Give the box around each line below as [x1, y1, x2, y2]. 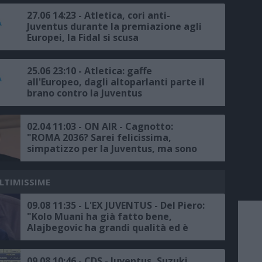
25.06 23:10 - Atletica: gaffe [27, 64, 152, 78]
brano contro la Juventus [27, 87, 142, 100]
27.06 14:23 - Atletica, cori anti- [27, 9, 170, 22]
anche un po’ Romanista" [27, 153, 143, 167]
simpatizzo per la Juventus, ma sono [27, 142, 197, 156]
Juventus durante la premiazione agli [27, 20, 202, 33]
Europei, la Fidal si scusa [27, 31, 139, 44]
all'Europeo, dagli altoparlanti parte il [27, 75, 205, 89]
